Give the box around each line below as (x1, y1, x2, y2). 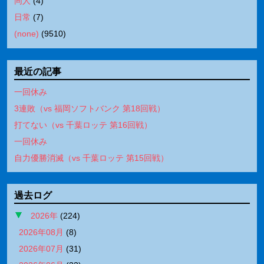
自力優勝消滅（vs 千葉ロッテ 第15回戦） (14, 153, 169, 163)
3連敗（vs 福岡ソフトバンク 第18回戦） (14, 103, 165, 113)
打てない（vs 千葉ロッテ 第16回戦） (14, 120, 152, 130)
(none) (14, 28, 39, 38)
